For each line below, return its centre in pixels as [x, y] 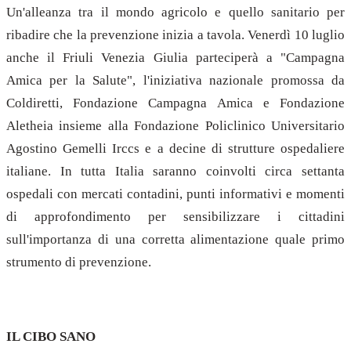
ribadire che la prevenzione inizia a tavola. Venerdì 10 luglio [175, 34]
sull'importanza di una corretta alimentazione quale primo [175, 239]
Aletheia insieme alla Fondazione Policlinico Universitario [175, 125]
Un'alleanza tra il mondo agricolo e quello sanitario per [175, 12]
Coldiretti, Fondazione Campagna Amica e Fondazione [175, 103]
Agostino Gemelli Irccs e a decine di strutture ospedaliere [175, 148]
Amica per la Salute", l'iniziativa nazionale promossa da [175, 80]
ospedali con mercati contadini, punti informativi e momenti [175, 194]
